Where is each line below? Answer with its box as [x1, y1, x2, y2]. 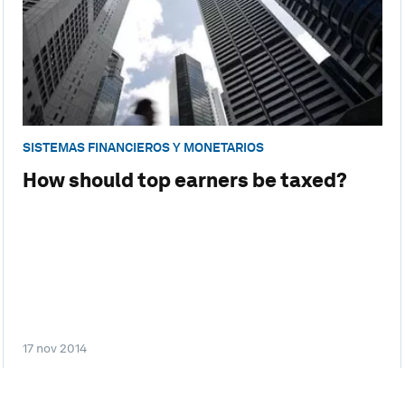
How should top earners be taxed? [22, 168, 347, 193]
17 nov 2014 [22, 341, 87, 356]
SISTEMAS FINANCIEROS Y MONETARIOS [22, 139, 264, 155]
